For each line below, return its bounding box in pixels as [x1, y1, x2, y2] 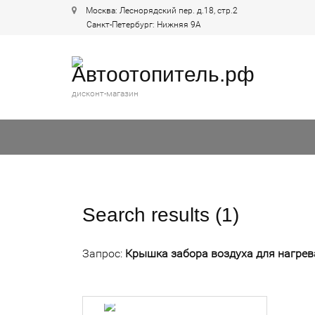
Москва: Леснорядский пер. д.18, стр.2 [86, 6, 238, 15]
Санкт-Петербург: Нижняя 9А [72, 20, 201, 30]
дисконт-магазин [72, 89, 139, 98]
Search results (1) [82, 204, 239, 226]
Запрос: [82, 247, 125, 260]
